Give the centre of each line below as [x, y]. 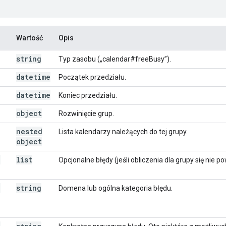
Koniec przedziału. [88, 95]
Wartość [30, 38]
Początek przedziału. [92, 77]
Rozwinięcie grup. [86, 113]
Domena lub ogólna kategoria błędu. [116, 188]
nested [29, 131]
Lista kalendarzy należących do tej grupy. [123, 131]
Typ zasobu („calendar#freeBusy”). [115, 59]
